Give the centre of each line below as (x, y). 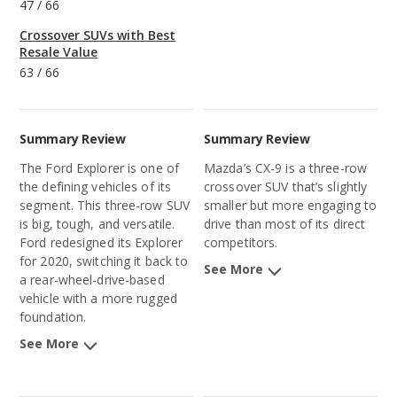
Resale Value (58, 52)
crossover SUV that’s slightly (286, 187)
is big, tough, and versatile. (97, 224)
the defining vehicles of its (96, 187)
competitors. (241, 243)
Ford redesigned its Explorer (101, 243)
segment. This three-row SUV (105, 206)
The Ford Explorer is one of (100, 168)
